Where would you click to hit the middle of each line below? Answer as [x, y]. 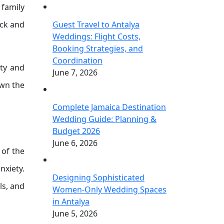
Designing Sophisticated [98, 177]
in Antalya [71, 201]
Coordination [77, 60]
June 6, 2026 [75, 143]
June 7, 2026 [75, 72]
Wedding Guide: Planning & [104, 119]
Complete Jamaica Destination [109, 107]
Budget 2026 [76, 131]
